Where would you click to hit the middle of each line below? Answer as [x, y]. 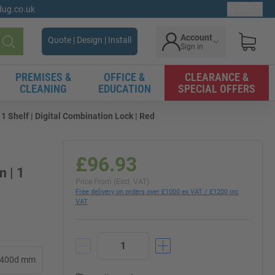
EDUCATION [124, 89]
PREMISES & [43, 77]
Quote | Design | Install [90, 40]
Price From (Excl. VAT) [112, 182]
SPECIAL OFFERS [217, 89]
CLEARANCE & [217, 77]
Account [196, 37]
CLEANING [43, 89]
